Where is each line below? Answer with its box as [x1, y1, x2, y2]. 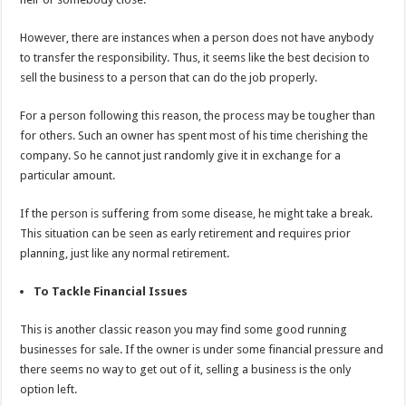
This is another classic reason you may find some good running [20, 322, 348, 336]
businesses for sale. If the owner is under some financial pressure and [20, 342, 384, 356]
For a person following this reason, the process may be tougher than [20, 108, 376, 122]
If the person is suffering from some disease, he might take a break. [20, 206, 373, 220]
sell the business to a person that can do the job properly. [20, 70, 318, 84]
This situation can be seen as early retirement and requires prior [20, 226, 352, 240]
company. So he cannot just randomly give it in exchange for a [20, 148, 342, 162]
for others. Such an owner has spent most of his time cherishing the [20, 128, 369, 142]
